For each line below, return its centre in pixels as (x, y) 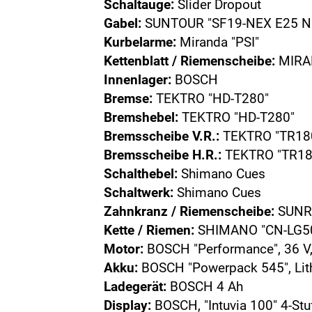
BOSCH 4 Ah (205, 287)
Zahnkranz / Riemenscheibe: (189, 211)
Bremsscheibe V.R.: (162, 136)
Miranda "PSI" (218, 42)
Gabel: (123, 23)
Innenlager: (138, 80)
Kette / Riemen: (149, 230)
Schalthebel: (141, 174)
